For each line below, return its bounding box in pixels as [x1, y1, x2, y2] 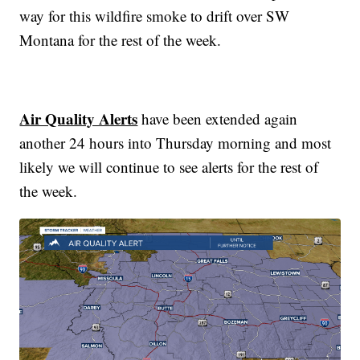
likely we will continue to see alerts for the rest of [19, 156, 319, 177]
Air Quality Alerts [19, 107, 138, 129]
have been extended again [137, 108, 298, 129]
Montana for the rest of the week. [19, 29, 222, 50]
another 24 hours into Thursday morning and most [19, 132, 332, 153]
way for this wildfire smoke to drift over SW [19, 5, 290, 26]
